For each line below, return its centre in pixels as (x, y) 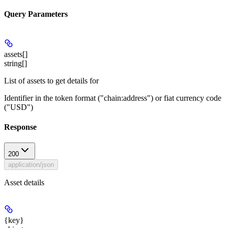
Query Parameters (36, 14)
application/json (31, 165)
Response (20, 127)
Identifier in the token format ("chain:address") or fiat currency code (113, 98)
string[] (16, 63)
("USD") (19, 107)
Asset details (24, 183)
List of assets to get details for (51, 80)
